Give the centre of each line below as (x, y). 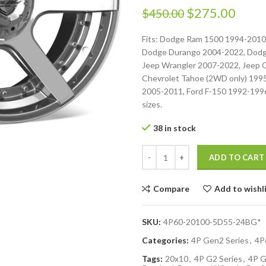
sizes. (152, 104)
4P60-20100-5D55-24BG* (212, 222)
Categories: (166, 240)
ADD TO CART (237, 157)
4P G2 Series (218, 259)
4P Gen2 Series (220, 240)
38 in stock (175, 128)
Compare (171, 189)
